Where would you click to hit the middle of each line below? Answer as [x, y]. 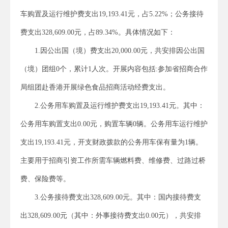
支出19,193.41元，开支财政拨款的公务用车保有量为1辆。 [111, 142]
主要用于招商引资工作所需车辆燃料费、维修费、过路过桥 [113, 160]
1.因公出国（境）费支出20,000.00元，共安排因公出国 [120, 50]
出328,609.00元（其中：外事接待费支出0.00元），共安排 [111, 215]
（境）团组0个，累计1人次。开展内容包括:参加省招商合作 [114, 69]
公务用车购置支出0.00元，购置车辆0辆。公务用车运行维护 [114, 124]
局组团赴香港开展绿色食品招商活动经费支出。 [95, 87]
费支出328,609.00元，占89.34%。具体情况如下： [98, 32]
